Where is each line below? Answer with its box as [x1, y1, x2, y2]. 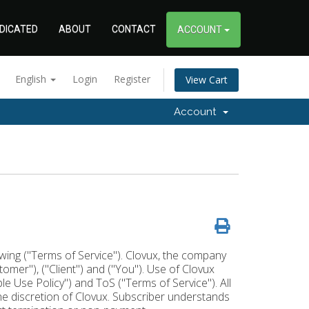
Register [114, 72, 150, 86]
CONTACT [112, 23, 156, 34]
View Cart [186, 73, 228, 87]
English [15, 72, 49, 86]
